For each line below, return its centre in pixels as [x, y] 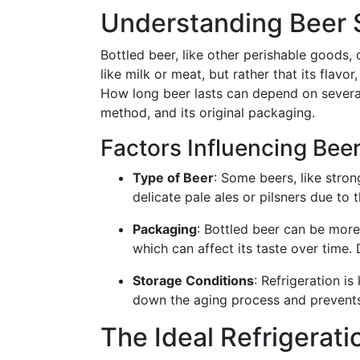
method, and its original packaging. [208, 112]
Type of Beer [173, 178]
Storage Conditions [193, 280]
